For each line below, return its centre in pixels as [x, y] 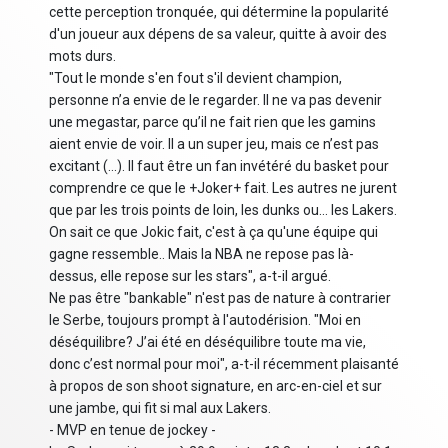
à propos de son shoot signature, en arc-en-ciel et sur [215, 386]
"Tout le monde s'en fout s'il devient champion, [195, 78]
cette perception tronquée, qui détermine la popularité [219, 12]
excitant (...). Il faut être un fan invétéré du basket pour [219, 166]
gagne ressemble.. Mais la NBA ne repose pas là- [201, 254]
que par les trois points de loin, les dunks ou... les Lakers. [223, 210]
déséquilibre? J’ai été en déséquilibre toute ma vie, [207, 342]
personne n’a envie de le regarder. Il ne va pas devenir [215, 100]
